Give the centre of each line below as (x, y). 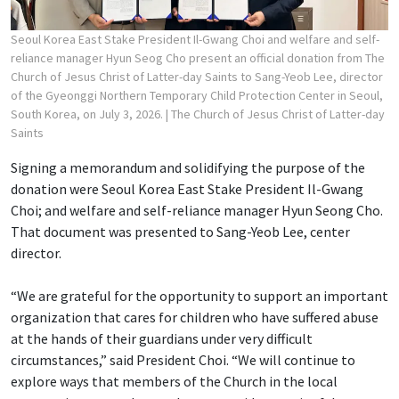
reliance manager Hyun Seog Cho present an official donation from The (198, 57)
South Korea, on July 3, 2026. (88, 114)
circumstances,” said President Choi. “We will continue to (183, 359)
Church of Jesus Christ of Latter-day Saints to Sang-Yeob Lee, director (197, 76)
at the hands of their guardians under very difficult (162, 338)
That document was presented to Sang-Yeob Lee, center (180, 231)
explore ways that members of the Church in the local (174, 381)
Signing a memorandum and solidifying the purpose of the (188, 167)
